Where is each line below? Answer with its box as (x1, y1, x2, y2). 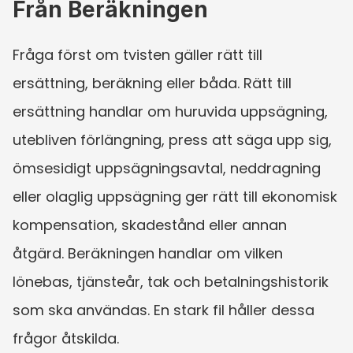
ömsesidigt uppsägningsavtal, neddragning (13, 158, 321, 178)
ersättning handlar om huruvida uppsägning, (13, 101, 328, 121)
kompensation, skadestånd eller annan (13, 214, 287, 235)
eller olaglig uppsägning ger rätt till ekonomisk (13, 186, 337, 206)
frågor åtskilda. (13, 328, 119, 348)
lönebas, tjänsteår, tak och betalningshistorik (13, 271, 329, 292)
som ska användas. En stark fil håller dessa (13, 299, 314, 320)
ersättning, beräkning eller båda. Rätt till (13, 72, 292, 93)
